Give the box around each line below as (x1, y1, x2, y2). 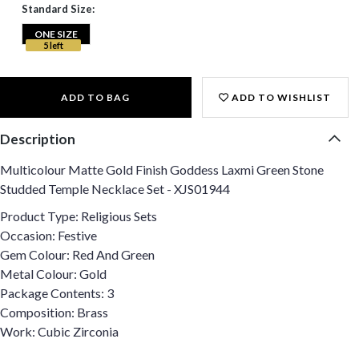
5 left (42, 40, 63, 50)
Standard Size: (21, 2, 95, 15)
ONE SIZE (34, 28, 78, 40)
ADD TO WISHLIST (229, 91, 332, 103)
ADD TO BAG (61, 91, 131, 103)
